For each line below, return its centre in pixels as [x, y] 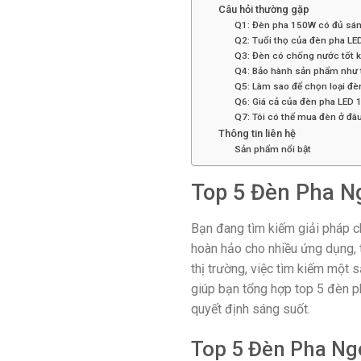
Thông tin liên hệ [257, 134]
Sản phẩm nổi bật [273, 149]
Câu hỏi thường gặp [263, 10]
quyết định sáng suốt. [251, 309]
